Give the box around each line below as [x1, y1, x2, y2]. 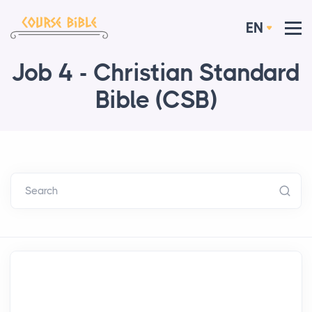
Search [25, 185, 58, 198]
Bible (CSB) [95, 86, 217, 114]
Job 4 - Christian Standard [12, 59, 300, 87]
